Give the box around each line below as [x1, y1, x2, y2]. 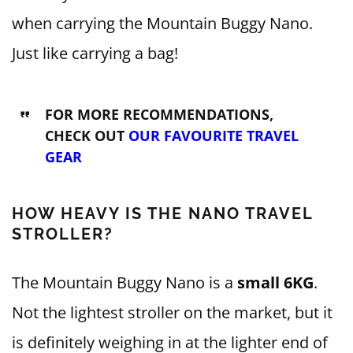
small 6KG [237, 272, 314, 294]
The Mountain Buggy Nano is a [12, 272, 237, 294]
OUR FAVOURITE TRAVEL [128, 126, 299, 146]
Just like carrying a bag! [12, 43, 178, 65]
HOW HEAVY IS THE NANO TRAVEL [12, 204, 313, 224]
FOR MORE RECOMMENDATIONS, [44, 105, 273, 124]
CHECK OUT [44, 126, 128, 146]
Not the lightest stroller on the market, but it [12, 302, 333, 324]
